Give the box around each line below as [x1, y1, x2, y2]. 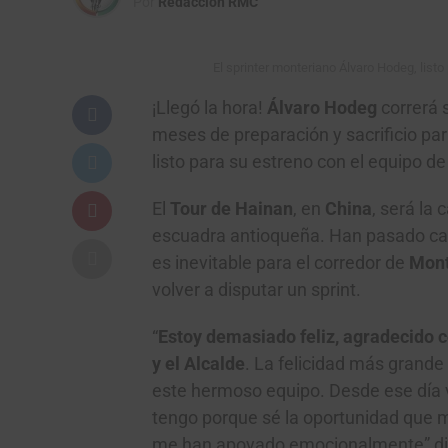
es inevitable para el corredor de [152, 253, 409, 273]
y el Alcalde [152, 354, 245, 374]
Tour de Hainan [170, 199, 293, 219]
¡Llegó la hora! [152, 98, 267, 118]
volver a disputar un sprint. [152, 280, 361, 300]
